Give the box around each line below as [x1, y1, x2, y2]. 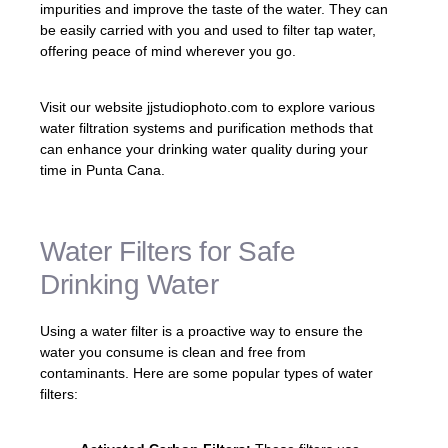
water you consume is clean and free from [40, 344, 306, 361]
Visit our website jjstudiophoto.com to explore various [40, 98, 375, 115]
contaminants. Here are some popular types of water [40, 365, 373, 382]
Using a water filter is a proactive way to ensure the [40, 323, 363, 340]
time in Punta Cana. [40, 161, 165, 178]
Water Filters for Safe [40, 236, 295, 268]
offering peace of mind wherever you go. [40, 43, 296, 60]
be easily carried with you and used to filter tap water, [40, 22, 376, 39]
